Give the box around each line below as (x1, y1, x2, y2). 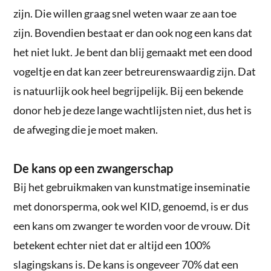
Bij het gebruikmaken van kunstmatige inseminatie (13, 180, 250, 194)
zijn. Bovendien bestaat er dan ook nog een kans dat (13, 25, 253, 39)
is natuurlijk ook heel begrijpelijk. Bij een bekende (13, 83, 244, 97)
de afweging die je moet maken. (13, 122, 158, 136)
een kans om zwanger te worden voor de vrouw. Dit (13, 218, 251, 232)
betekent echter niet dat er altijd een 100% (13, 238, 211, 252)
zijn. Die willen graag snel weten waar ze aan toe (13, 6, 237, 20)
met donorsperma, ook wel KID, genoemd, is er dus (13, 199, 249, 213)
